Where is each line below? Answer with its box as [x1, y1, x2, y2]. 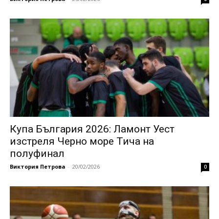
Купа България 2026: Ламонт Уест [10, 123, 175, 135]
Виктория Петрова [10, 163, 66, 171]
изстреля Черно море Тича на [10, 135, 154, 148]
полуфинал [10, 148, 65, 160]
